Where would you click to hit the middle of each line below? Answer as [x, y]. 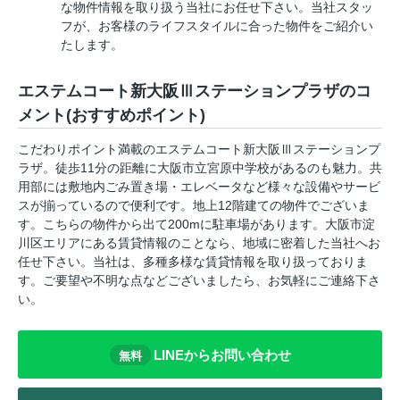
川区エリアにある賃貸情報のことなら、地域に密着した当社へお [199, 243]
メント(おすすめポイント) [112, 116]
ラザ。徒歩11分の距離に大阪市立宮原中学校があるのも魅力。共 [200, 168]
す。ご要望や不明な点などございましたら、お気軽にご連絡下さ [199, 281]
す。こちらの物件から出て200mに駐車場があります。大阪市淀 [196, 225]
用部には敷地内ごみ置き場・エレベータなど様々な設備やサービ [199, 187]
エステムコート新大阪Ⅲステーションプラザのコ [195, 92]
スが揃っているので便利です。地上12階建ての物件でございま [194, 206]
